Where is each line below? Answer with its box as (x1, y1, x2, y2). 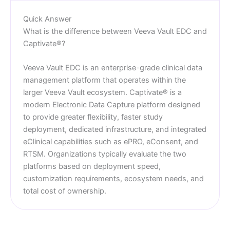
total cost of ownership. (23, 186, 106, 196)
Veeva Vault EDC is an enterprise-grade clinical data (23, 63, 202, 73)
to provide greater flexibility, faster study (23, 112, 163, 122)
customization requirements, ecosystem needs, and (23, 174, 204, 184)
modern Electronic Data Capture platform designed (23, 100, 200, 110)
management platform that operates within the (23, 75, 186, 85)
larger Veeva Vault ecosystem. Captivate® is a (23, 88, 182, 98)
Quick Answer (23, 14, 71, 24)
